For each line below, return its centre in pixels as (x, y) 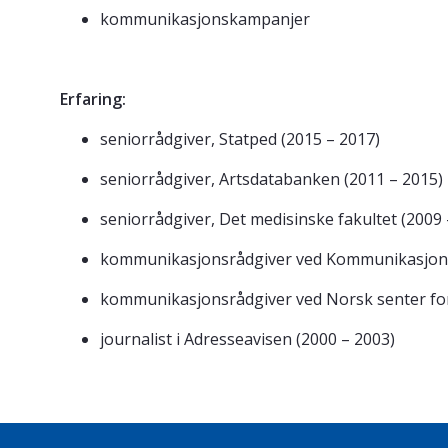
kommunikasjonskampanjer (205, 19)
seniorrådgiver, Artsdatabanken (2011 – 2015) (271, 179)
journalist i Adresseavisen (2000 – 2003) (247, 339)
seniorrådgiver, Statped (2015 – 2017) (240, 139)
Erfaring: (93, 99)
